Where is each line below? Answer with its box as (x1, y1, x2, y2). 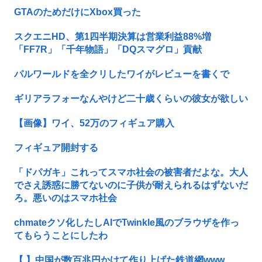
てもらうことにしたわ (14, 230, 108, 240)
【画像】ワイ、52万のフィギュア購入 (14, 118, 174, 128)
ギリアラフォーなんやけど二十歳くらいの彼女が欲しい (14, 93, 248, 104)
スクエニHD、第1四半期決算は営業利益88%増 (14, 31, 211, 42)
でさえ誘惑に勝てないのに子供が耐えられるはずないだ (14, 180, 248, 190)
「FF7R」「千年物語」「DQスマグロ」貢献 (14, 44, 202, 54)
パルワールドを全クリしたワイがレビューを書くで (14, 68, 229, 79)
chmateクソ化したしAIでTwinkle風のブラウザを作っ (14, 217, 239, 227)
